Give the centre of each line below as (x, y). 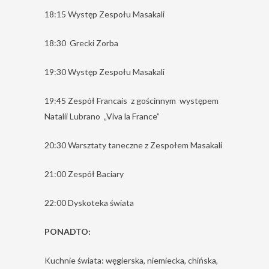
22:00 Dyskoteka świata (89, 203)
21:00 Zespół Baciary (84, 174)
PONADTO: (68, 231)
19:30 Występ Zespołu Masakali (104, 72)
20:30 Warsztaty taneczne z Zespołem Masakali (133, 145)
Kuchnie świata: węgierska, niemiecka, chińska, (131, 260)
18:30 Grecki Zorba (81, 43)
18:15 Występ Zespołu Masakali (104, 14)
